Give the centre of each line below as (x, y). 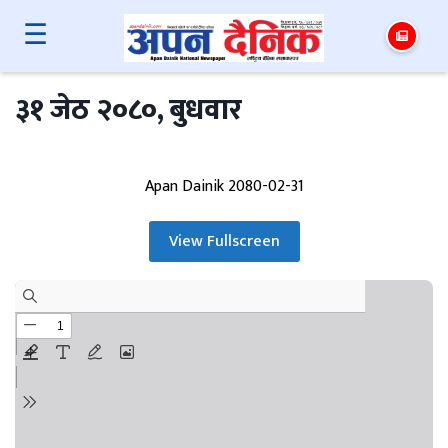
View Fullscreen (224, 241)
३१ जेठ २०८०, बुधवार (128, 110)
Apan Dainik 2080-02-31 (224, 186)
